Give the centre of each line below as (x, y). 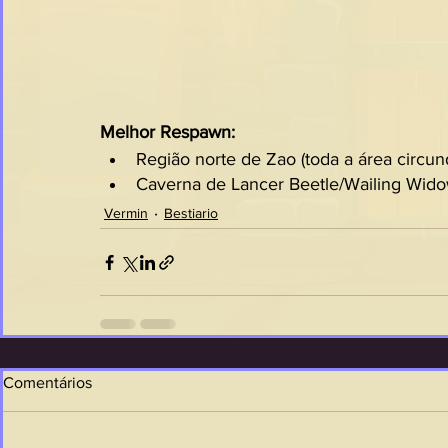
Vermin (126, 212)
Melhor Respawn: (167, 132)
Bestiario (191, 212)
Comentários (47, 382)
